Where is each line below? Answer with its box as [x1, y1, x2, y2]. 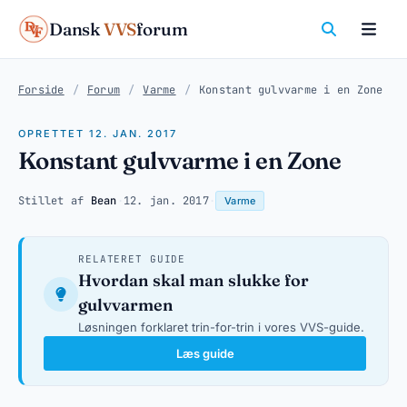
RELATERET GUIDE [78, 253, 186, 265]
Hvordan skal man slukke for [78, 270, 309, 291]
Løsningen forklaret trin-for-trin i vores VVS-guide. [78, 320, 364, 334]
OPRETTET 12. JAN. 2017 [18, 127, 177, 140]
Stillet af [18, 194, 91, 208]
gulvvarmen [78, 294, 174, 315]
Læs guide [175, 345, 234, 361]
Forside [18, 83, 65, 97]
